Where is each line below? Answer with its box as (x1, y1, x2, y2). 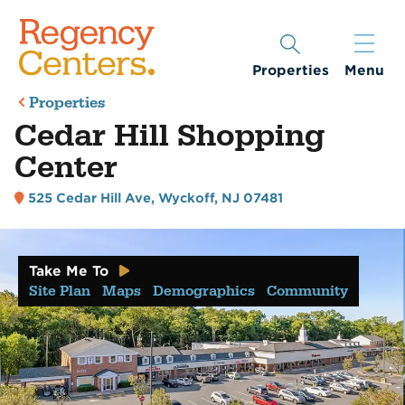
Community (267, 281, 348, 300)
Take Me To (29, 262, 108, 279)
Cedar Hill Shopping (14, 116, 325, 156)
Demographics (153, 281, 255, 300)
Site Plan (29, 281, 90, 300)
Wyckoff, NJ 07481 (158, 191, 284, 206)
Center (14, 147, 118, 188)
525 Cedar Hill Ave (28, 191, 152, 206)
